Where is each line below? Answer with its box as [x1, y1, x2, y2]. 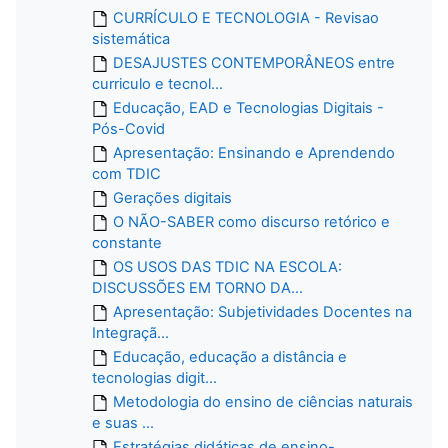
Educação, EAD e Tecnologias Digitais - [113, 98, 384, 117]
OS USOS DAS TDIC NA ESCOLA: [113, 257, 342, 276]
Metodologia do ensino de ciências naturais [113, 392, 413, 411]
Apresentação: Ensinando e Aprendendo [113, 143, 395, 162]
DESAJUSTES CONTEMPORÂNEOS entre [113, 53, 395, 72]
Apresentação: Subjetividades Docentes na [113, 302, 412, 321]
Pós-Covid [92, 119, 165, 138]
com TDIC [92, 164, 161, 183]
